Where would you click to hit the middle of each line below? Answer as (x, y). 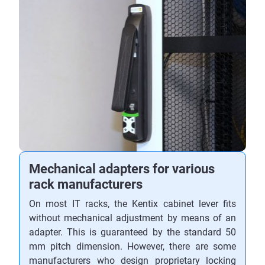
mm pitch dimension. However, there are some (132, 246)
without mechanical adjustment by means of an (132, 218)
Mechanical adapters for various (122, 169)
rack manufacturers (86, 184)
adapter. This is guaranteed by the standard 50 (132, 232)
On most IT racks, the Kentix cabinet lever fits (132, 203)
